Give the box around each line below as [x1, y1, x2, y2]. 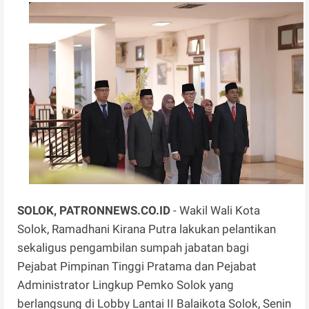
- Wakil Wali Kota [170, 203, 261, 218]
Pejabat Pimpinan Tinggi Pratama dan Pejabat [17, 259, 260, 274]
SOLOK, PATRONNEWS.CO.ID [17, 203, 171, 218]
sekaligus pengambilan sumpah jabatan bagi [17, 241, 250, 255]
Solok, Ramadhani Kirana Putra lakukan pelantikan [17, 222, 277, 237]
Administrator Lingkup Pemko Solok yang [17, 278, 235, 292]
